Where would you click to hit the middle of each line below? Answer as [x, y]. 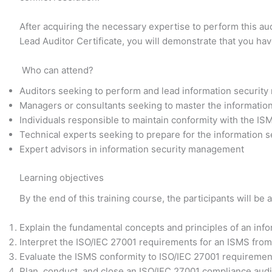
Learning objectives [62, 177]
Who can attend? [56, 70]
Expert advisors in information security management [132, 149]
